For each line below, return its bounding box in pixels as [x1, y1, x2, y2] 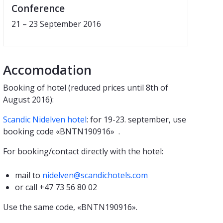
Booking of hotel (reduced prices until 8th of [3, 82, 168, 94]
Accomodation [3, 61, 92, 79]
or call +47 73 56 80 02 [15, 182, 97, 193]
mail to [15, 170, 42, 181]
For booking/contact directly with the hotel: [3, 146, 163, 157]
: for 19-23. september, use [87, 114, 186, 125]
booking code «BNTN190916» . [3, 126, 120, 137]
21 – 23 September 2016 [11, 18, 101, 30]
